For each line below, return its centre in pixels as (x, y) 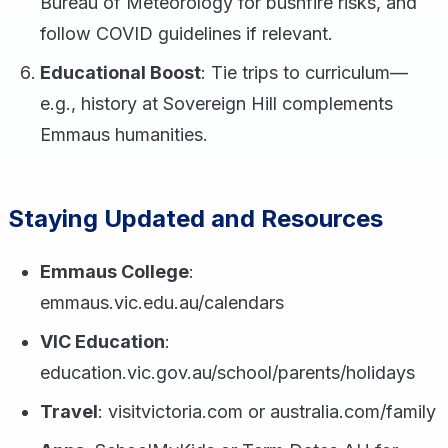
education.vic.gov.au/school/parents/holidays (227, 372)
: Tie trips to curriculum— (304, 72)
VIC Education (102, 341)
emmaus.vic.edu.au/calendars (162, 302)
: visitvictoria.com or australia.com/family (267, 411)
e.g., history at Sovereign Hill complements (216, 103)
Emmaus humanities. (124, 134)
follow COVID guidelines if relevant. (186, 33)
